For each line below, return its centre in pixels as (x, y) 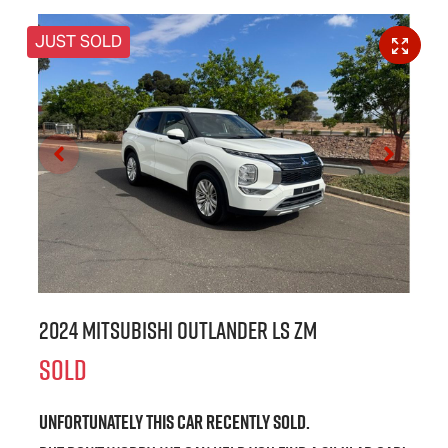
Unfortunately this (108, 422)
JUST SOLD (78, 42)
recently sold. (256, 422)
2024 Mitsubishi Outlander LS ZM (178, 331)
